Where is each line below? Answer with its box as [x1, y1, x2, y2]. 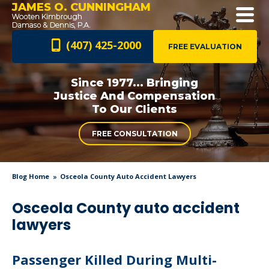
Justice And [53, 89, 124, 103]
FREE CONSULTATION [91, 129, 178, 138]
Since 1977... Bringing [71, 76, 198, 89]
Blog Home [12, 172, 49, 181]
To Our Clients [92, 103, 177, 116]
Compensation [124, 89, 216, 103]
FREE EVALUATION [168, 42, 242, 51]
